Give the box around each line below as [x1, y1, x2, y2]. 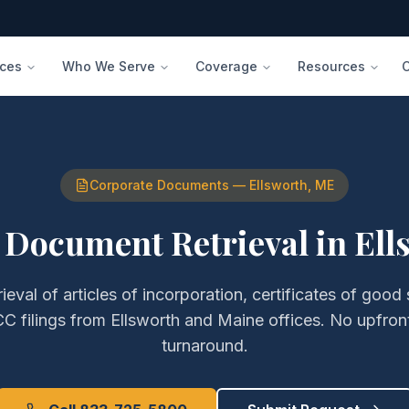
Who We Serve [62, 58, 156, 74]
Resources [298, 58, 366, 74]
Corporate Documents [89, 177, 229, 193]
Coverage [195, 58, 258, 74]
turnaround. [161, 336, 248, 355]
